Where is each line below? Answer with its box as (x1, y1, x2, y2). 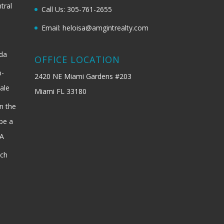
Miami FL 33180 (34, 86, 86, 96)
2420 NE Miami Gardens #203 (34, 71, 131, 81)
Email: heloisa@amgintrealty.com (41, 22, 148, 32)
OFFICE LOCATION (34, 53, 120, 65)
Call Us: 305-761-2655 (41, 4, 112, 14)
